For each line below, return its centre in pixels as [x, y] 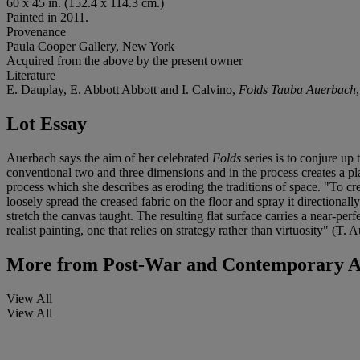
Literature [31, 75]
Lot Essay [47, 123]
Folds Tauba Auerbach [297, 89]
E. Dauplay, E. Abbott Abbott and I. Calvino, [123, 89]
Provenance [36, 31]
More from [52, 264]
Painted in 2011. [47, 17]
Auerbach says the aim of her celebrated [109, 157]
